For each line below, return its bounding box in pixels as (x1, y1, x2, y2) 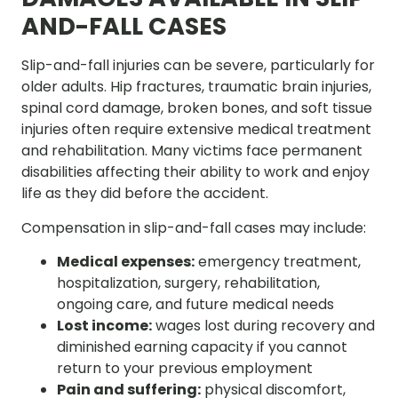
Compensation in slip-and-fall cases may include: (21, 217, 366, 238)
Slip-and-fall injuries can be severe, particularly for (21, 55, 375, 76)
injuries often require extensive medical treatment (21, 119, 371, 140)
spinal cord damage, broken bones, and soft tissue (21, 98, 372, 119)
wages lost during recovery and (152, 315, 375, 337)
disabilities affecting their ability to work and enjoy (21, 162, 370, 183)
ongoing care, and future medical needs (57, 294, 334, 315)
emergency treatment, (195, 251, 361, 273)
